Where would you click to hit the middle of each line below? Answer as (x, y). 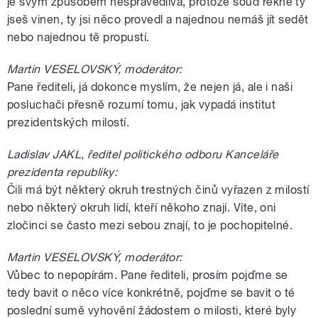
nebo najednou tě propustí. (78, 37)
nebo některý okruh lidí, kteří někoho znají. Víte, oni (142, 207)
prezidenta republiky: (62, 172)
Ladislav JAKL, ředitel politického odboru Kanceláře (143, 154)
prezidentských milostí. (68, 122)
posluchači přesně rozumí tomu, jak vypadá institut (142, 104)
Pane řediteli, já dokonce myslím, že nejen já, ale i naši (150, 87)
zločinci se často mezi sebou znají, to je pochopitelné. (150, 225)
